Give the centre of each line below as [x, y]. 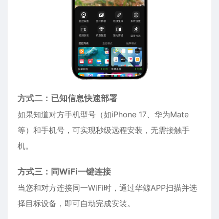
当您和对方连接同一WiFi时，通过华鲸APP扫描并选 [107, 188]
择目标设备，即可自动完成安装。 [76, 204]
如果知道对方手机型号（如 [65, 115]
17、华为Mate [163, 115]
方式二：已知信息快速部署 [67, 99]
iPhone [124, 115]
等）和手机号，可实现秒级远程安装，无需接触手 [104, 130]
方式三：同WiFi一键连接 [64, 172]
